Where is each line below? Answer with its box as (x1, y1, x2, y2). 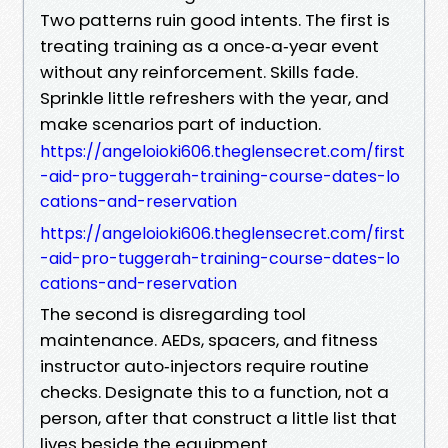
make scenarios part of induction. (40, 111, 321, 136)
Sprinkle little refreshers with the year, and (40, 85, 389, 110)
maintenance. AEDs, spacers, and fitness (40, 327, 378, 352)
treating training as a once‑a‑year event (40, 33, 379, 58)
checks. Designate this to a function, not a (40, 379, 389, 404)
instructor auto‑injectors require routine (40, 353, 369, 378)
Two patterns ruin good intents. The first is (40, 7, 390, 32)
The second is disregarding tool (40, 301, 306, 326)
